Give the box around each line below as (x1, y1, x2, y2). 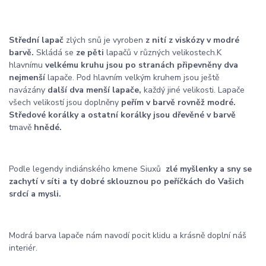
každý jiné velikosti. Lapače (141, 84, 245, 96)
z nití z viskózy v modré (145, 34, 239, 46)
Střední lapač (9, 34, 66, 46)
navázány (9, 84, 47, 96)
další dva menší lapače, (47, 84, 141, 96)
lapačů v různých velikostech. (104, 46, 217, 58)
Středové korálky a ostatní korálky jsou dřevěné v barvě (9, 109, 236, 121)
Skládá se (34, 46, 76, 58)
